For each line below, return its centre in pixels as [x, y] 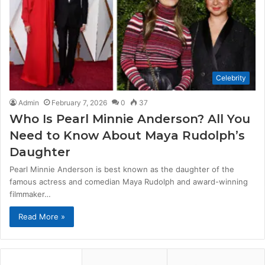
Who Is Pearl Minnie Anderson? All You [130, 119]
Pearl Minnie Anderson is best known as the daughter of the [122, 169]
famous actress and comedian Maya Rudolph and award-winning [129, 182]
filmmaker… [30, 194]
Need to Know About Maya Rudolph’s [127, 136]
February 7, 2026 [79, 103]
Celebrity [231, 78]
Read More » [42, 217]
